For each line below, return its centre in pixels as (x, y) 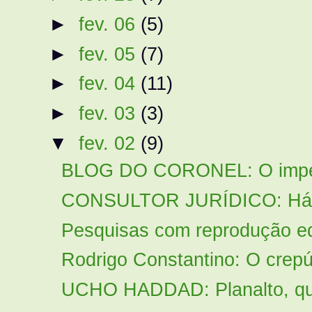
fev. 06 (109, 24)
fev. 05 (109, 54)
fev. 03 (109, 114)
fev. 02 (109, 143)
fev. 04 (109, 84)
